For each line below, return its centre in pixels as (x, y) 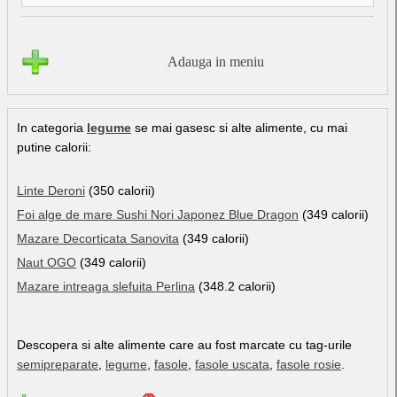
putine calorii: (54, 147)
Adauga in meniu (215, 61)
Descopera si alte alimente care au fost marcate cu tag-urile (184, 344)
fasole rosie (309, 364)
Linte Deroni (51, 190)
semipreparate (58, 364)
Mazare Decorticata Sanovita (98, 238)
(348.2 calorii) (235, 286)
